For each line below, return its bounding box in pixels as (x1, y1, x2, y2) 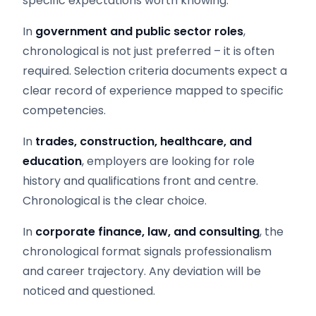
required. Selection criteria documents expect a (23, 63, 287, 79)
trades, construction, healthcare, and (35, 133, 252, 150)
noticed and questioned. (23, 283, 155, 299)
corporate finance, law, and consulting (35, 224, 260, 240)
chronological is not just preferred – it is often (23, 43, 274, 59)
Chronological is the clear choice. (23, 193, 207, 209)
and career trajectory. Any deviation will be (23, 263, 261, 279)
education (23, 153, 82, 169)
